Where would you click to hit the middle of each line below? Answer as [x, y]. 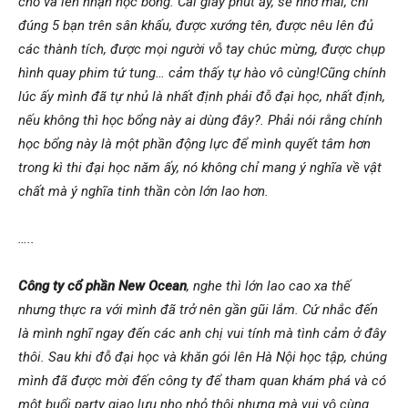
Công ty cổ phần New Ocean [102, 286]
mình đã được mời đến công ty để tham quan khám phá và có [202, 380]
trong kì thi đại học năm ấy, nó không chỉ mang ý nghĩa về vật [200, 167]
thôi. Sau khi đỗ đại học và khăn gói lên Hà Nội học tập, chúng [203, 357]
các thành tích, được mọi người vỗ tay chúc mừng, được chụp [202, 49]
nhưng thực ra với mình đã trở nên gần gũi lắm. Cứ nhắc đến [198, 309]
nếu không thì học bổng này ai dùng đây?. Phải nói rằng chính [200, 120]
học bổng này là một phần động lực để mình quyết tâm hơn [194, 143]
